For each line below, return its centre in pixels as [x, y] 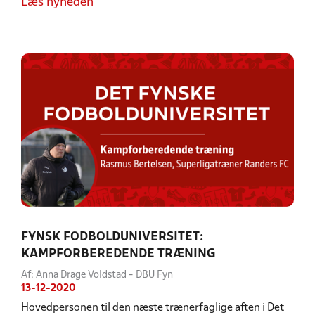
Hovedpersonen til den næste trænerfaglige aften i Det [153, 308]
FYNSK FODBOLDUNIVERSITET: [112, 237]
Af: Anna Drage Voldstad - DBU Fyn [97, 275]
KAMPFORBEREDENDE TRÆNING [118, 254]
